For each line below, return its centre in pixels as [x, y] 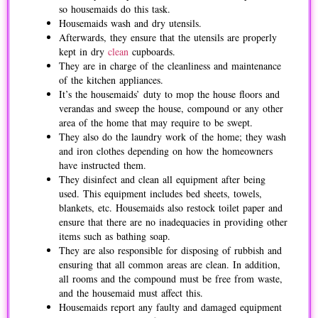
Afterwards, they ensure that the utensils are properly [168, 37]
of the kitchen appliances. [113, 79]
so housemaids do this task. [117, 9]
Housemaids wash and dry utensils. [130, 23]
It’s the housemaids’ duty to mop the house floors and [169, 94]
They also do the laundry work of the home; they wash [172, 136]
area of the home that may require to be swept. [158, 122]
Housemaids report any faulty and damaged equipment [170, 307]
